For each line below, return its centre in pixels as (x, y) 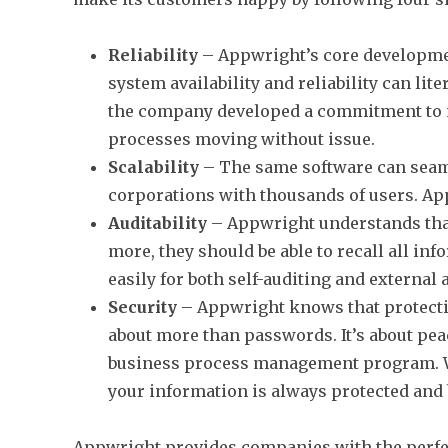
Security (143, 307)
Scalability (154, 167)
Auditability (158, 223)
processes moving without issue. (242, 139)
